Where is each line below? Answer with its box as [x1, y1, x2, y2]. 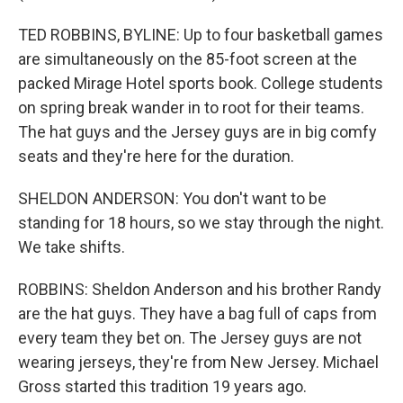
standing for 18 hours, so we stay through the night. [18, 213, 384, 233]
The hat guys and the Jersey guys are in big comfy [18, 122, 377, 142]
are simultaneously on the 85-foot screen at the [18, 49, 357, 69]
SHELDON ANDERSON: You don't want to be [18, 189, 327, 209]
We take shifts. [18, 237, 125, 257]
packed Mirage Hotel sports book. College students [18, 74, 383, 94]
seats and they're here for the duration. [18, 147, 294, 166]
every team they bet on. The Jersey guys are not [18, 328, 362, 348]
